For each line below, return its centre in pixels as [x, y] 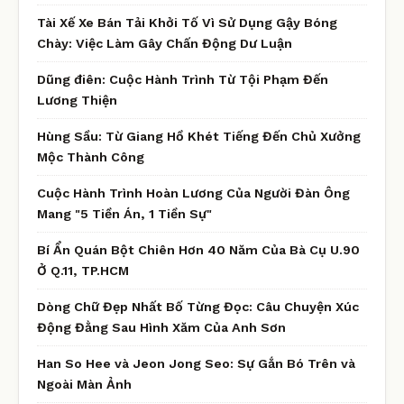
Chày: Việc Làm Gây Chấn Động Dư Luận [165, 43]
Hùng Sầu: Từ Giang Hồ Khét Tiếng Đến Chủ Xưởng [199, 136]
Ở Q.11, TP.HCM [83, 270]
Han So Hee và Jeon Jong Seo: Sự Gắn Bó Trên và [196, 363]
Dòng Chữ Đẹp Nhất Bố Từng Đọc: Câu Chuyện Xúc [198, 306]
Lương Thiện [77, 100]
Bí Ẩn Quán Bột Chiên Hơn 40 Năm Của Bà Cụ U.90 [198, 249]
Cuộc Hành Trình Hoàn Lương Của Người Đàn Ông [193, 193]
